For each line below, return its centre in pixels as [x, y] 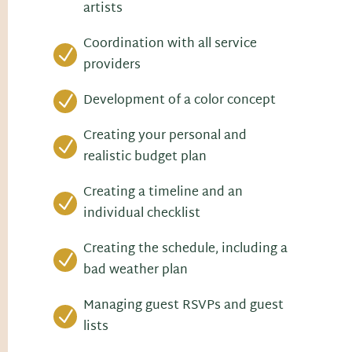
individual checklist [141, 214]
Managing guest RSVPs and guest [183, 306]
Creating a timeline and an [163, 193]
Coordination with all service [170, 44]
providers [112, 66]
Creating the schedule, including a [185, 249]
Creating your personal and [165, 136]
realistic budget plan [145, 158]
